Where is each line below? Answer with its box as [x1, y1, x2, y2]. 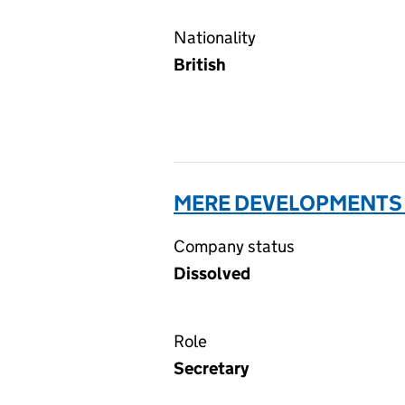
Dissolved [174, 263, 250, 284]
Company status [174, 236, 295, 257]
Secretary [174, 358, 249, 379]
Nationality [174, 27, 256, 48]
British [174, 54, 226, 75]
